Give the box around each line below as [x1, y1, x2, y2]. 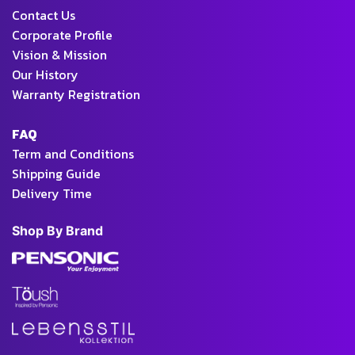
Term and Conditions [12, 144, 134, 164]
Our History [12, 65, 78, 85]
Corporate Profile [12, 25, 113, 45]
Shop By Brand [12, 223, 103, 239]
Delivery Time [12, 184, 92, 204]
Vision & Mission [12, 45, 107, 65]
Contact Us [12, 6, 75, 25]
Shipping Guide [12, 164, 101, 184]
